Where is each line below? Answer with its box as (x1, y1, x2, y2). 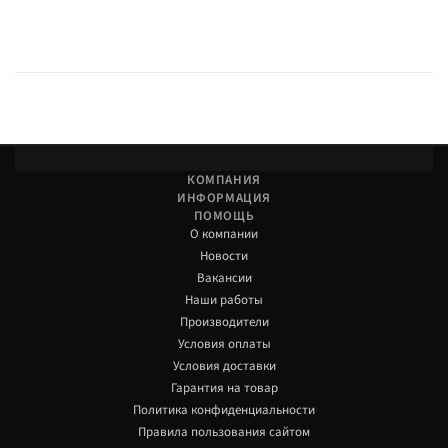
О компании (190, 225, 258, 244)
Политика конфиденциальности (133, 401, 315, 420)
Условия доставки (172, 357, 276, 376)
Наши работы (185, 291, 263, 310)
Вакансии (196, 269, 252, 288)
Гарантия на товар (170, 379, 278, 398)
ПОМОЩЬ (193, 207, 255, 226)
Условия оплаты (177, 335, 271, 354)
